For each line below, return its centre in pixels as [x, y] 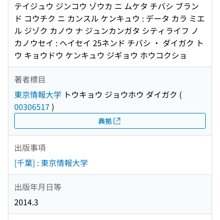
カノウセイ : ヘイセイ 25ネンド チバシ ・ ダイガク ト [109, 43]
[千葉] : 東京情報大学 [51, 163]
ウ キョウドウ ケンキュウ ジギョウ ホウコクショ [101, 55]
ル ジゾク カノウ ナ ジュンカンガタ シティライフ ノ [107, 31]
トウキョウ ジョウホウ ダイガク [119, 95]
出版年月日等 [38, 186]
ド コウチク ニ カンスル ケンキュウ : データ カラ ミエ [110, 18]
